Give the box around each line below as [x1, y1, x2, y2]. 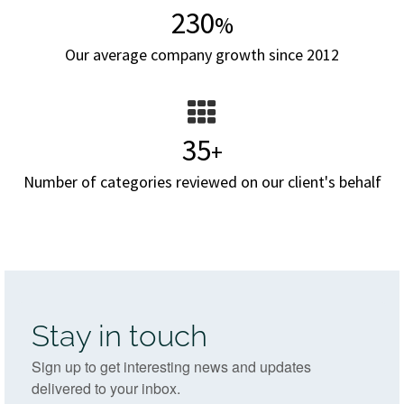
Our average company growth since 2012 [65, 44, 339, 65]
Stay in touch [32, 318, 207, 353]
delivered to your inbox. [32, 378, 180, 399]
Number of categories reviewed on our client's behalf [23, 171, 381, 192]
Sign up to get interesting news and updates [32, 356, 311, 377]
